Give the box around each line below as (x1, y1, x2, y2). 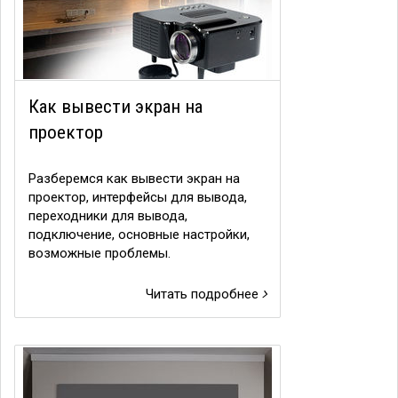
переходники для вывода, (28, 208, 187, 224)
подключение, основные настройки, (28, 227, 250, 243)
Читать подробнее (146, 286, 262, 302)
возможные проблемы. (28, 245, 171, 261)
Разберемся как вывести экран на (28, 171, 240, 187)
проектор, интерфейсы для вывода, (28, 189, 247, 205)
